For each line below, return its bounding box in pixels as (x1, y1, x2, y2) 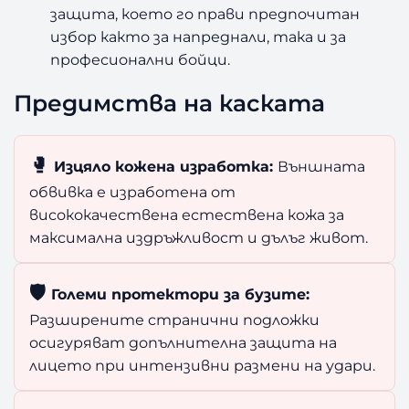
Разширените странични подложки (29, 310, 320, 330)
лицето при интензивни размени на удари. (29, 356, 376, 375)
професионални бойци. (50, 50, 231, 69)
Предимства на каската (14, 89, 326, 117)
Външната (278, 157, 366, 176)
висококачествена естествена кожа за (29, 205, 345, 225)
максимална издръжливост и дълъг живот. (29, 228, 369, 247)
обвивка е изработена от (29, 183, 236, 202)
